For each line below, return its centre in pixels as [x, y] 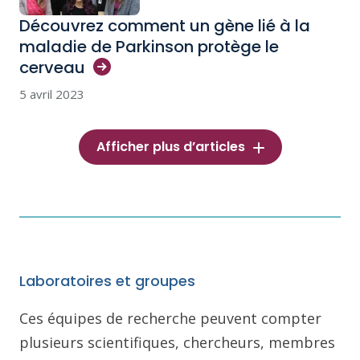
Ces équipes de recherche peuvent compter [170, 318]
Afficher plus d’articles [170, 147]
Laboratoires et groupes [107, 281]
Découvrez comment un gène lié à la [165, 26]
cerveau [52, 67]
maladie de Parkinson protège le [149, 47]
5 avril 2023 [52, 94]
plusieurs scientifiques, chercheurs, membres [177, 342]
